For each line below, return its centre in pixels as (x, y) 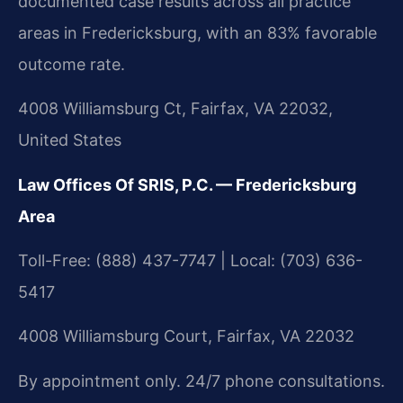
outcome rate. (72, 64)
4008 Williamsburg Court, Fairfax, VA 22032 (186, 336)
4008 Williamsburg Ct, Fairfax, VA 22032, (175, 109)
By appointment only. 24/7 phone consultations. (201, 381)
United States (70, 140)
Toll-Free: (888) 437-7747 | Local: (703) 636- (190, 260)
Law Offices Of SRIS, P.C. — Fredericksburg (187, 184)
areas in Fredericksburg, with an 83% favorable (197, 32)
